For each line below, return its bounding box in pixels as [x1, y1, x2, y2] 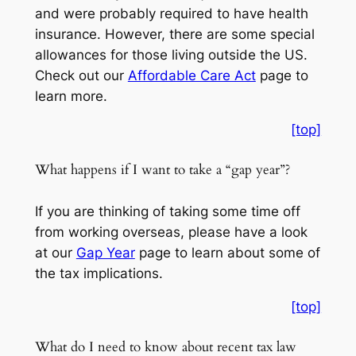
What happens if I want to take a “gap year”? [34, 161, 290, 180]
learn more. [34, 87, 107, 104]
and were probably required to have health [34, 5, 308, 21]
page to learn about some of [134, 244, 320, 261]
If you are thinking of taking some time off [34, 203, 300, 219]
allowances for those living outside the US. [34, 46, 308, 63]
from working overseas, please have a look [34, 223, 308, 240]
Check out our [34, 67, 128, 83]
